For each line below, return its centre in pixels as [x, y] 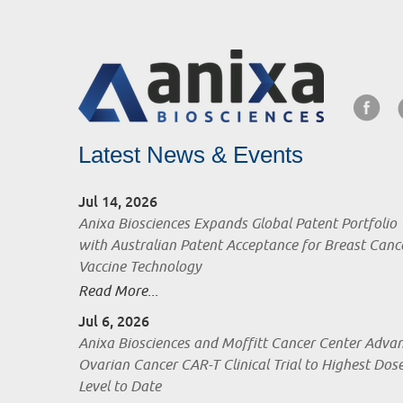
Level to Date [120, 387]
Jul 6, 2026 [114, 322]
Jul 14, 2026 [118, 202]
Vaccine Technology [140, 268]
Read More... [118, 292]
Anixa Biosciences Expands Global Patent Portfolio [237, 224]
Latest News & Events [191, 155]
